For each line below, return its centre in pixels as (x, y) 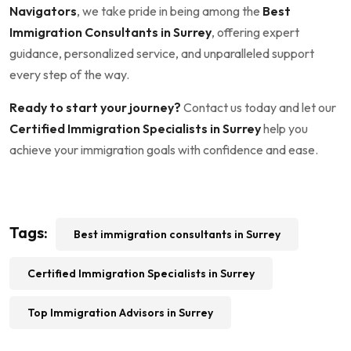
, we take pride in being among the (170, 11)
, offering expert (255, 32)
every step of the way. (69, 74)
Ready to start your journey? (95, 107)
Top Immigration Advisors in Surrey (120, 312)
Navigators (43, 11)
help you (284, 128)
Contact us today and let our (259, 107)
